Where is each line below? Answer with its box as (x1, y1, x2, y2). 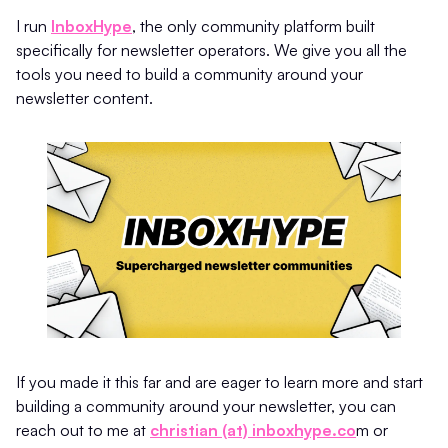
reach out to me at (16, 420, 150, 441)
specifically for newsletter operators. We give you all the (16, 39, 407, 60)
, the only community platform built (132, 15, 375, 36)
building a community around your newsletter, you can (16, 396, 396, 417)
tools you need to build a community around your (16, 63, 363, 84)
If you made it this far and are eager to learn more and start (16, 372, 423, 393)
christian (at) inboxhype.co (150, 420, 356, 441)
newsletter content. (16, 87, 153, 108)
